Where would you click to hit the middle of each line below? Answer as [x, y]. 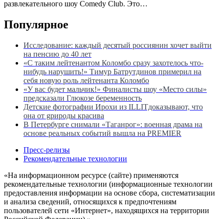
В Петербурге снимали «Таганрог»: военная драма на [113, 124]
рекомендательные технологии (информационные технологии [108, 184]
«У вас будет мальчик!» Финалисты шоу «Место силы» [115, 89]
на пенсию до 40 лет [57, 54]
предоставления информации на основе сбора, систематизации [109, 193]
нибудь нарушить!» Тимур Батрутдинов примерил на [112, 71]
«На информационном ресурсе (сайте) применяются [91, 175]
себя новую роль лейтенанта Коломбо [86, 80]
